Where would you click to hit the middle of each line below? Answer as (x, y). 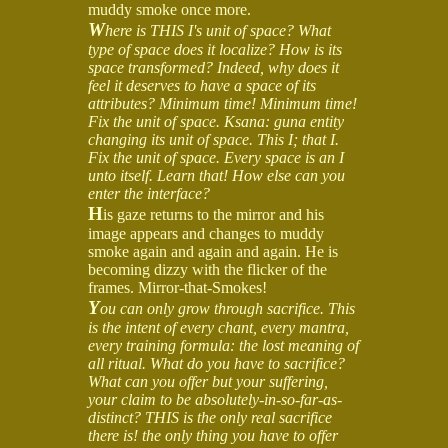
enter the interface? (149, 193)
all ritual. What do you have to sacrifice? (216, 363)
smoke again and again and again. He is (213, 251)
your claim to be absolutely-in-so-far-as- (215, 399)
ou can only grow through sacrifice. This (227, 308)
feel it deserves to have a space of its (202, 85)
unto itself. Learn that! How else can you (216, 175)
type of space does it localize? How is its (215, 49)
